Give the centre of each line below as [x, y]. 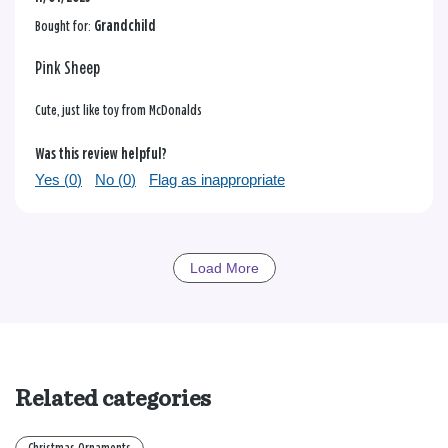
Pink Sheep [67, 68]
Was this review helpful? [101, 154]
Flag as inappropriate [217, 179]
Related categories [113, 398]
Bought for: [64, 26]
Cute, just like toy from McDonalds [118, 110]
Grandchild [125, 26]
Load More [224, 267]
